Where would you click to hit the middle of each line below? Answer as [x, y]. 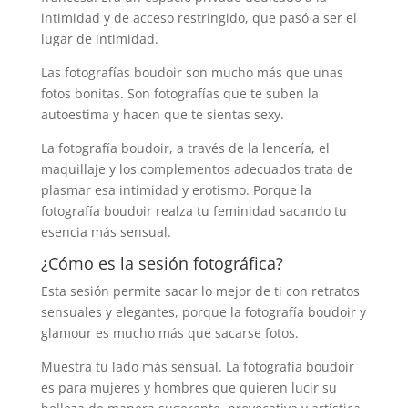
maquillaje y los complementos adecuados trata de [196, 169]
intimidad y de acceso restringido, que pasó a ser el [199, 18]
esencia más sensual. [106, 232]
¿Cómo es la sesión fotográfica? [162, 264]
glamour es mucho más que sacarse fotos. [169, 333]
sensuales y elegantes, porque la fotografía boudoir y [203, 312]
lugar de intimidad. [99, 39]
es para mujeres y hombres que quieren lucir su [189, 388]
